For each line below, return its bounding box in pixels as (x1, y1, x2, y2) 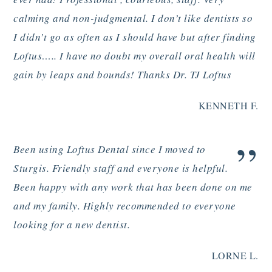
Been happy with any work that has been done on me (13, 179, 253, 194)
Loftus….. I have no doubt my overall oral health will (13, 48, 256, 63)
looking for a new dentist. (13, 217, 131, 231)
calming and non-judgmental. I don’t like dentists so (13, 10, 253, 25)
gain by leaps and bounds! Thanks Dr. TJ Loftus (13, 67, 232, 81)
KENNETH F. (198, 99, 259, 112)
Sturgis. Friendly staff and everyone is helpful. (13, 160, 228, 175)
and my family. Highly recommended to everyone (13, 198, 236, 212)
